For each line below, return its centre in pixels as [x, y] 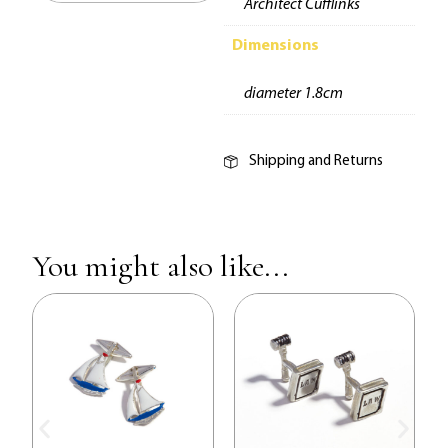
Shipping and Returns [316, 162]
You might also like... [161, 265]
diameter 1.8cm [293, 94]
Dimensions [275, 46]
